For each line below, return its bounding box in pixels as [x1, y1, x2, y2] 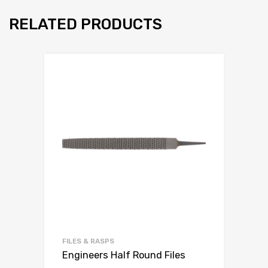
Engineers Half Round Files [62, 249, 185, 261]
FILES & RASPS [62, 236, 114, 245]
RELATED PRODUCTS [9, 14, 162, 33]
